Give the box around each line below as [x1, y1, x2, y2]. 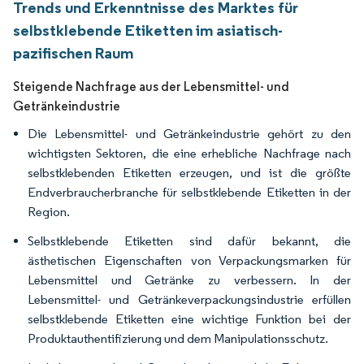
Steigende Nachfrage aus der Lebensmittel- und [13, 79, 289, 94]
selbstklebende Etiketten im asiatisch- [13, 20, 283, 40]
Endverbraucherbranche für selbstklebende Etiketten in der [28, 184, 351, 200]
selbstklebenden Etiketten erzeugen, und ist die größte [28, 165, 351, 180]
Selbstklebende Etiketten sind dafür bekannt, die [28, 233, 351, 249]
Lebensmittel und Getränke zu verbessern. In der [28, 272, 351, 288]
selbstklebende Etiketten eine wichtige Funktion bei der [28, 311, 351, 327]
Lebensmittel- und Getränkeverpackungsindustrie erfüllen [28, 292, 351, 307]
